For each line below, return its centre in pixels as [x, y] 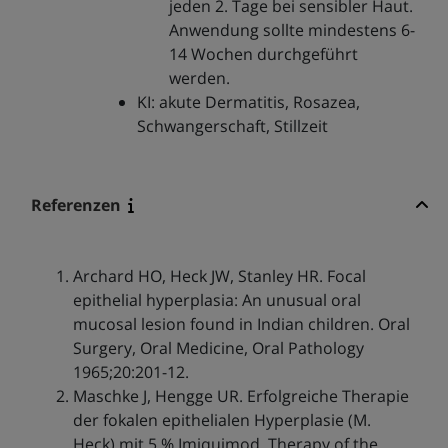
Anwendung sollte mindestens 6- [291, 30]
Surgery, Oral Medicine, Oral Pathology [218, 348]
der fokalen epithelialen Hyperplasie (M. [221, 420]
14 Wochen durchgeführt [263, 54]
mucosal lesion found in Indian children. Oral [241, 324]
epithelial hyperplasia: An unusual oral [216, 300]
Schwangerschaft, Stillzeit [232, 126]
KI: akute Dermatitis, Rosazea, [248, 102]
